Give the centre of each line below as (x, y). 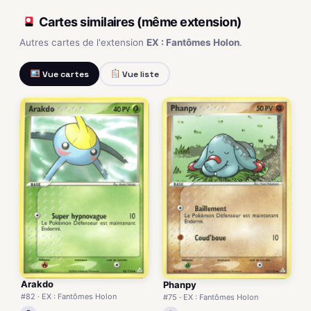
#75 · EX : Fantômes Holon (211, 297)
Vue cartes (64, 74)
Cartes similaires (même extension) (140, 22)
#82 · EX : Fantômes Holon (69, 296)
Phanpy (180, 284)
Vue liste (140, 74)
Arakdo (37, 284)
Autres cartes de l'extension (83, 42)
